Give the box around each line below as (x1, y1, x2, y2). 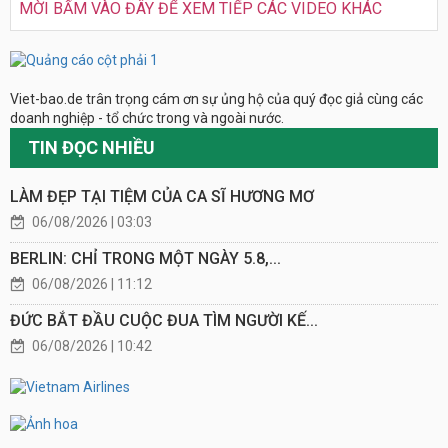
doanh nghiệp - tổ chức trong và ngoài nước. (10, 110, 284, 127)
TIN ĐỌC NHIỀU (28, 137, 155, 159)
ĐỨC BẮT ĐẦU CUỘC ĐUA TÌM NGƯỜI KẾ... (10, 311, 318, 331)
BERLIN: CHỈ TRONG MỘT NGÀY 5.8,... (10, 249, 281, 269)
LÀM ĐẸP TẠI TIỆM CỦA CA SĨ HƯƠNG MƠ (10, 187, 314, 207)
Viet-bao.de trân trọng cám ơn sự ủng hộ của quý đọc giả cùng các (10, 91, 423, 108)
